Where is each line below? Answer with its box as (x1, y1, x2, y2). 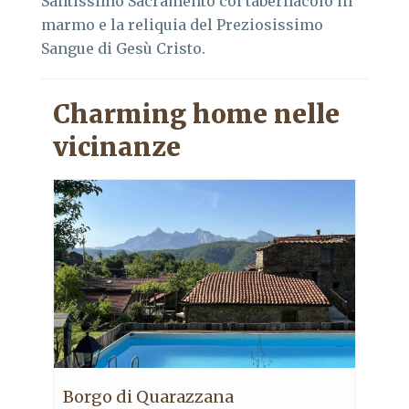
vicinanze (53, 130, 181, 163)
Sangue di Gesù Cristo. (41, 38, 205, 58)
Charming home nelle (53, 97, 340, 131)
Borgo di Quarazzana (63, 385, 234, 407)
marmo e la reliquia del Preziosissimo (41, 15, 323, 34)
